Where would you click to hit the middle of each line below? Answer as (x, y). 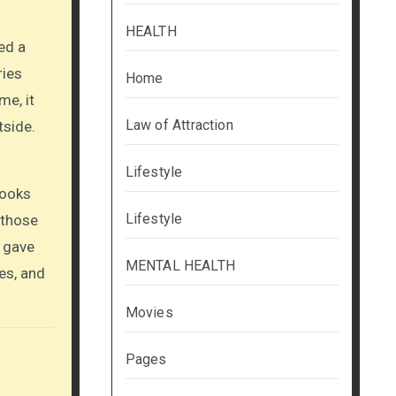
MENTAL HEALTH (180, 266)
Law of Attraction (179, 126)
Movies (149, 313)
